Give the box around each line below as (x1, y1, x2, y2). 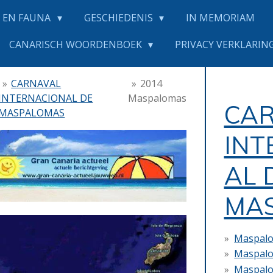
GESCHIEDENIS (83, 11, 155, 24)
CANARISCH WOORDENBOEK (9, 38, 144, 51)
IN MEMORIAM (185, 11, 255, 24)
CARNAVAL (11, 77, 62, 90)
